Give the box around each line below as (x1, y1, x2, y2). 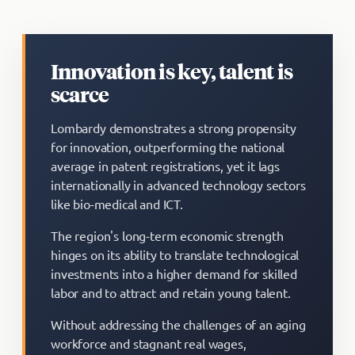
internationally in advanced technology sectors (51, 177, 306, 193)
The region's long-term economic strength (51, 227, 284, 243)
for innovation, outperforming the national (51, 139, 285, 155)
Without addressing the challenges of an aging (51, 316, 306, 332)
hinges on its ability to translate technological (51, 246, 300, 262)
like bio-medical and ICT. (51, 196, 183, 212)
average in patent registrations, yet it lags (51, 158, 280, 174)
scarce (51, 81, 109, 107)
